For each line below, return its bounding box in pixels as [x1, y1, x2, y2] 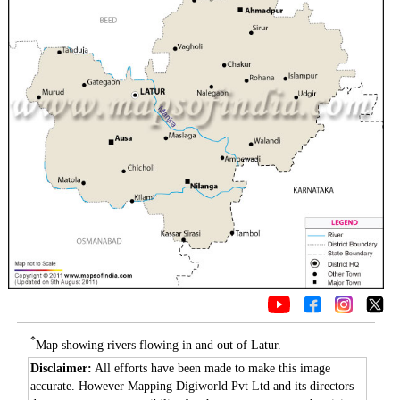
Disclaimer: [29, 362, 92, 375]
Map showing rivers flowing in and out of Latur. [36, 337, 282, 352]
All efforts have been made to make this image [91, 362, 330, 375]
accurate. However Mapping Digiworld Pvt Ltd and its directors [29, 379, 354, 393]
